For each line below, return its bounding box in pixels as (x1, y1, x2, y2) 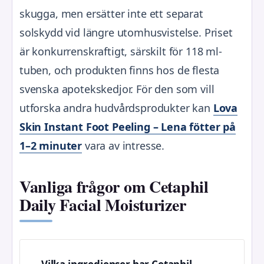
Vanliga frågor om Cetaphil (19, 174, 209, 199)
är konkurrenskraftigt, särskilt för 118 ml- (19, 44, 222, 59)
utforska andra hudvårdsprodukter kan (19, 101, 213, 115)
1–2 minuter (19, 138, 82, 153)
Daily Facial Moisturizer (19, 193, 186, 217)
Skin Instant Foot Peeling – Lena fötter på (19, 120, 236, 134)
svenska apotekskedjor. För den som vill (19, 82, 214, 97)
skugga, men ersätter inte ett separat (19, 6, 203, 21)
